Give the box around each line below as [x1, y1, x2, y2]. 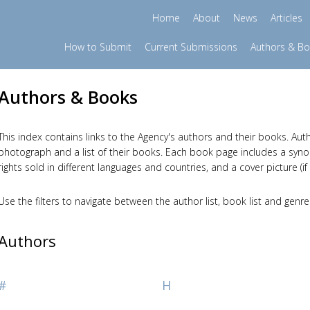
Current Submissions [144, 40, 237, 53]
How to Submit [64, 40, 131, 53]
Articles [270, 11, 302, 24]
